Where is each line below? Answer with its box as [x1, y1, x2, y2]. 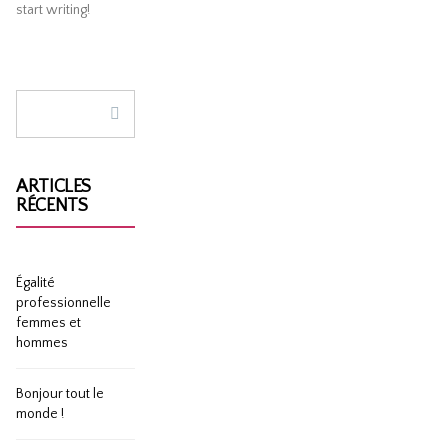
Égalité [16, 275, 56, 291]
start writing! [16, 2, 91, 18]
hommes [16, 335, 69, 351]
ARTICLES [16, 177, 92, 197]
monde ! [16, 406, 65, 422]
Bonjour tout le [16, 386, 105, 402]
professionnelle [16, 295, 112, 311]
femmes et [16, 315, 82, 331]
